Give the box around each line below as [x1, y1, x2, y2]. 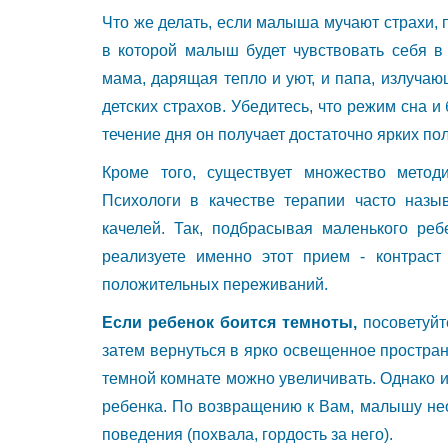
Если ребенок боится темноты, [102, 313, 363, 331]
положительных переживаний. [102, 275, 328, 293]
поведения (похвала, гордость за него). [102, 425, 393, 443]
